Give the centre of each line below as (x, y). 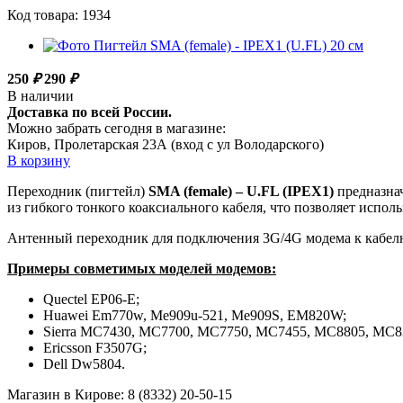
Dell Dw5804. (84, 364)
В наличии (40, 96)
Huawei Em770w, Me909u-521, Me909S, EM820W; (195, 316)
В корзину (39, 161)
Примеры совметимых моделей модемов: (142, 269)
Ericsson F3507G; (95, 348)
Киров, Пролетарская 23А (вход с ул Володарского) (166, 145)
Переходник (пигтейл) (78, 192)
